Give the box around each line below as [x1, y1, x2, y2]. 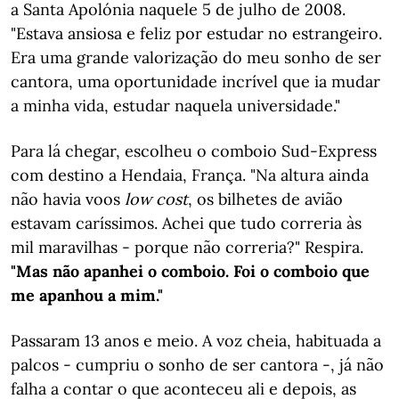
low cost [125, 189, 188, 209]
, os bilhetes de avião [188, 189, 343, 209]
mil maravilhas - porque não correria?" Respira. [11, 237, 363, 257]
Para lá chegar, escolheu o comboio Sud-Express [11, 141, 377, 161]
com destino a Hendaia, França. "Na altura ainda [11, 165, 369, 185]
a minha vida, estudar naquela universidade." [11, 95, 340, 116]
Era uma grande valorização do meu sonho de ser [11, 47, 381, 68]
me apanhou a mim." [11, 285, 163, 305]
